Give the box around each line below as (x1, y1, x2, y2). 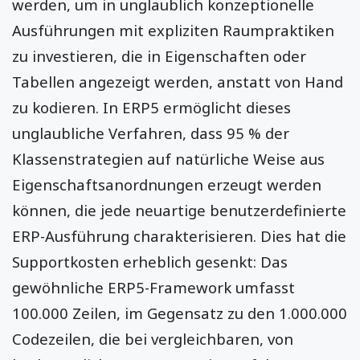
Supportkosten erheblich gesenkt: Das (12, 251, 288, 272)
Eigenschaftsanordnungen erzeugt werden (12, 174, 321, 194)
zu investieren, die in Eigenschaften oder (12, 45, 306, 66)
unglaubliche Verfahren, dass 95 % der (12, 122, 289, 143)
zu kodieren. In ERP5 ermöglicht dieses (12, 96, 291, 117)
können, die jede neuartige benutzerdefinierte (12, 199, 346, 220)
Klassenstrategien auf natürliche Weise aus (12, 148, 325, 169)
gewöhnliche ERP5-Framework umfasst (12, 276, 295, 297)
